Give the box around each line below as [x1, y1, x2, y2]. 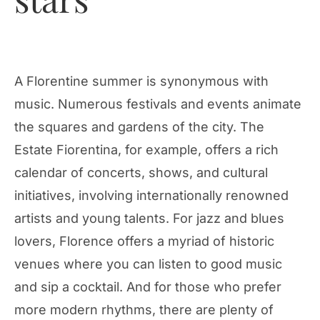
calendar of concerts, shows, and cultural [14, 165, 268, 181]
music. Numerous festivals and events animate [14, 96, 301, 112]
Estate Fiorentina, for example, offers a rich [14, 142, 279, 158]
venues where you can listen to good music [14, 256, 282, 272]
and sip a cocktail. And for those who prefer [14, 279, 281, 295]
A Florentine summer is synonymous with [14, 74, 269, 89]
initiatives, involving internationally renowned [14, 188, 289, 204]
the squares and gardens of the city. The [14, 119, 264, 135]
